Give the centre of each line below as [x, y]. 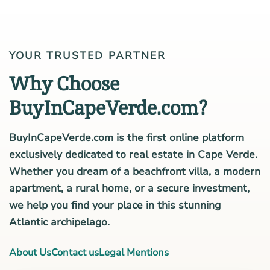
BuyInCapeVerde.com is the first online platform [127, 137]
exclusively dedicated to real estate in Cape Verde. [133, 154]
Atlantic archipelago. [59, 222]
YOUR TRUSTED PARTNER [87, 55]
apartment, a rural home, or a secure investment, [129, 188]
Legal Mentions [134, 252]
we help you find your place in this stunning [115, 205]
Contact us [75, 252]
